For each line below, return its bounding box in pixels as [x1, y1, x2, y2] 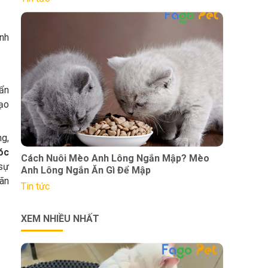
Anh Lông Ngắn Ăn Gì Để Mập [20, 165, 151, 176]
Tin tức [20, 181, 50, 193]
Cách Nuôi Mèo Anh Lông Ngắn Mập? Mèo [20, 153, 209, 165]
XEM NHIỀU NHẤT [20, 213, 99, 225]
